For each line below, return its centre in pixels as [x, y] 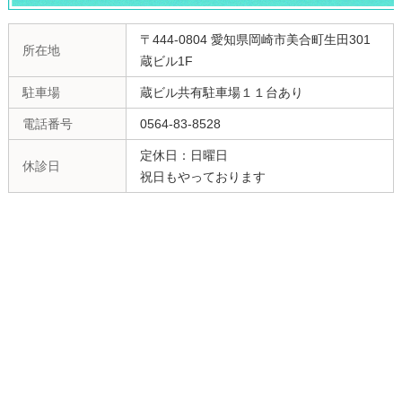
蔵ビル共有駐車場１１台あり [221, 93]
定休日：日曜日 [184, 156]
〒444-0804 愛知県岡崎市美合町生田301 [255, 40]
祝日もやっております [202, 177]
